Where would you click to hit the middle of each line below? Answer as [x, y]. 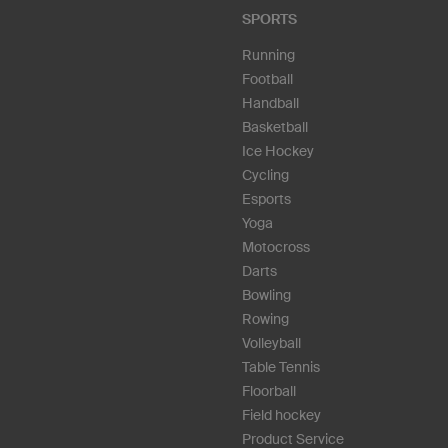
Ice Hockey [278, 151]
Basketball [275, 127]
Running [268, 55]
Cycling [265, 175]
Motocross [276, 247]
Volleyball [271, 343]
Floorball [269, 391]
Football [267, 79]
